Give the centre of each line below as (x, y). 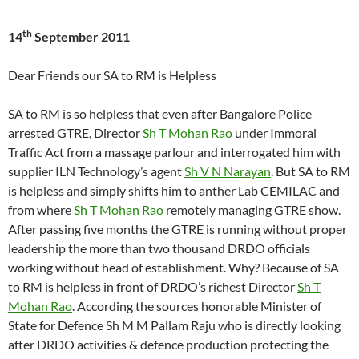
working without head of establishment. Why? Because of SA (173, 268)
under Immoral (274, 133)
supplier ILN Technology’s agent (96, 171)
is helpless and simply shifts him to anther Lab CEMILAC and (174, 191)
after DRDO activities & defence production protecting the (168, 345)
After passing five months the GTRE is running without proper (177, 229)
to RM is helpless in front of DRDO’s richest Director (153, 287)
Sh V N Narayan (228, 171)
